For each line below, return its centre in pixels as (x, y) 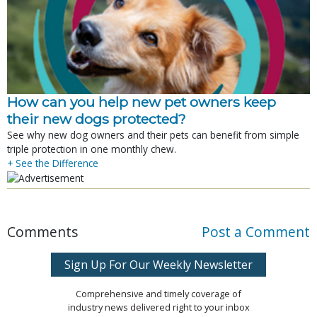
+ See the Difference (53, 163)
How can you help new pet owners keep (142, 102)
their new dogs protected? (97, 119)
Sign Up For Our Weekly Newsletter (158, 264)
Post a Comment (256, 231)
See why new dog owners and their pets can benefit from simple (153, 134)
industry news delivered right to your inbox (158, 307)
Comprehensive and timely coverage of (158, 293)
